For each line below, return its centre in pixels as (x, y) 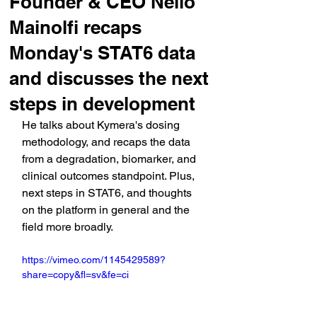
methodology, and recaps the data (108, 142)
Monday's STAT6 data (102, 53)
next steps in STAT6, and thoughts (108, 193)
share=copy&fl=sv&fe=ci (75, 275)
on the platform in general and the (107, 210)
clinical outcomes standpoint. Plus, (110, 176)
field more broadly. (68, 227)
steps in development (102, 104)
